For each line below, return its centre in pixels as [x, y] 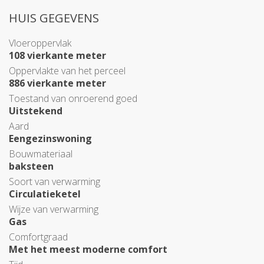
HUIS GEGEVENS [54, 18]
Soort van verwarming [55, 181]
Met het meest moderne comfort [88, 249]
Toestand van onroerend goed [73, 98]
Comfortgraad [38, 237]
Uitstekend [36, 111]
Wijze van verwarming [54, 209]
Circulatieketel [45, 194]
